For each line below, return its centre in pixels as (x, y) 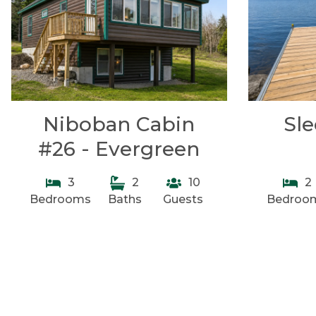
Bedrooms (60, 199)
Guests (183, 199)
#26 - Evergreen (119, 149)
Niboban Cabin (119, 124)
